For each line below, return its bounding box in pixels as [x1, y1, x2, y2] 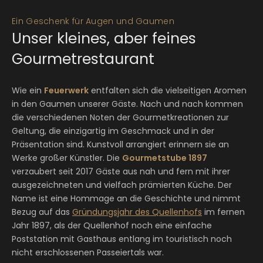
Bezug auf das [12, 206, 72, 218]
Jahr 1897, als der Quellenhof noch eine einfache [12, 220, 212, 231]
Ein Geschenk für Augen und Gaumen [12, 15, 174, 27]
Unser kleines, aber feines [12, 28, 196, 49]
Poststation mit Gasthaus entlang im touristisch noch [12, 233, 232, 245]
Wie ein [12, 85, 44, 96]
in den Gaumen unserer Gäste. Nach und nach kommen [12, 98, 243, 110]
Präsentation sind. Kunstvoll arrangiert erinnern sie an [12, 139, 229, 150]
